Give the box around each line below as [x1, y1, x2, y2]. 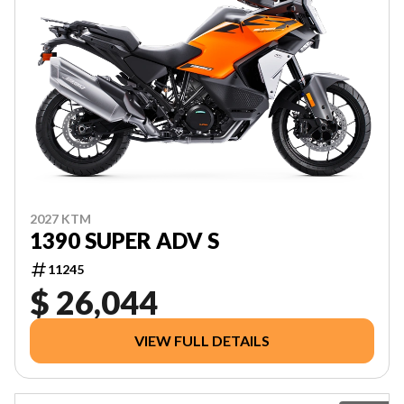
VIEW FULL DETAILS [134, 331, 270, 349]
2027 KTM [30, 210, 91, 226]
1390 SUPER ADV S [30, 226, 219, 253]
